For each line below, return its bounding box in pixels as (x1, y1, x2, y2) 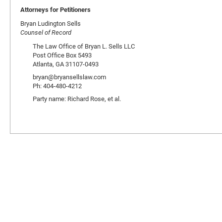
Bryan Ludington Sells (20, 19, 81, 28)
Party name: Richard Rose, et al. (33, 94, 121, 103)
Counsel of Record (20, 28, 71, 37)
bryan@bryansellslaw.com (33, 72, 106, 81)
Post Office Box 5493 (33, 51, 92, 59)
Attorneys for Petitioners (20, 5, 91, 14)
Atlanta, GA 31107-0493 (33, 59, 99, 68)
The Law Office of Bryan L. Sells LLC (33, 42, 135, 51)
